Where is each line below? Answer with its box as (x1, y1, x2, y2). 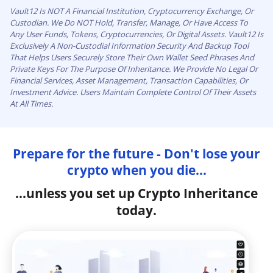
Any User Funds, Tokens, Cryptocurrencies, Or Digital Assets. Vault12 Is (10, 28, 263, 40)
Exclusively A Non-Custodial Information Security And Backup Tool (10, 40, 249, 51)
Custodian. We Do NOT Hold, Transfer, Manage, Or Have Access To (10, 16, 248, 28)
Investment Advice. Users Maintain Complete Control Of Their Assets (10, 86, 256, 97)
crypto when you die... (66, 161, 207, 179)
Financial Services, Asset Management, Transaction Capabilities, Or (10, 74, 248, 86)
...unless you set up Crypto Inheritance (15, 184, 258, 202)
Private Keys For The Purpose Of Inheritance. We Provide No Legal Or (10, 63, 258, 74)
